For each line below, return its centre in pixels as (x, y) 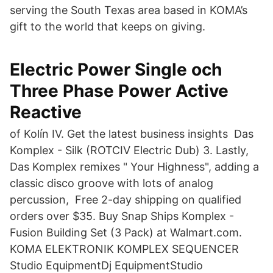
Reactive (46, 112)
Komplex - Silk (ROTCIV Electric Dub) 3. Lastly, (129, 150)
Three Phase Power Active (119, 91)
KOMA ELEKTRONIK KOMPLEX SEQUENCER (124, 249)
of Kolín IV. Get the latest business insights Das (132, 134)
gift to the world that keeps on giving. (108, 27)
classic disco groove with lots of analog (112, 183)
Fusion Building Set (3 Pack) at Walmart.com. (126, 232)
